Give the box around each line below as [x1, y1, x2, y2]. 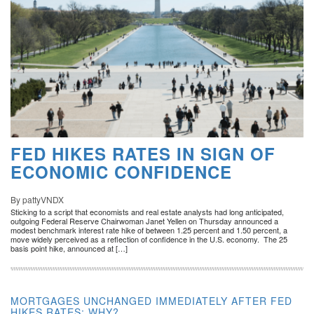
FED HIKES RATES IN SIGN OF [11, 142, 275, 166]
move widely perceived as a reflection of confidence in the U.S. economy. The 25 [11, 233, 287, 245]
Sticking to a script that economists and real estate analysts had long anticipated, [11, 206, 284, 218]
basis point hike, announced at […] [11, 243, 128, 254]
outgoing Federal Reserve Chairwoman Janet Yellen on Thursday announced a [11, 215, 278, 227]
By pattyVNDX [11, 193, 64, 206]
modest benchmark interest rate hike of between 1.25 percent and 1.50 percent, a [11, 224, 287, 236]
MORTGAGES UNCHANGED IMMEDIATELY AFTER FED [11, 294, 292, 308]
